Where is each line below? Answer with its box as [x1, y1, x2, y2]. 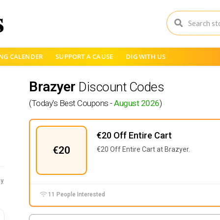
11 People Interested [47, 191, 106, 198]
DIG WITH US [126, 52, 166, 61]
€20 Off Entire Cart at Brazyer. [97, 145, 190, 153]
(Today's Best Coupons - [29, 98, 114, 108]
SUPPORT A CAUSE [55, 52, 113, 61]
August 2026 [114, 98, 160, 108]
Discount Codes [79, 80, 164, 94]
